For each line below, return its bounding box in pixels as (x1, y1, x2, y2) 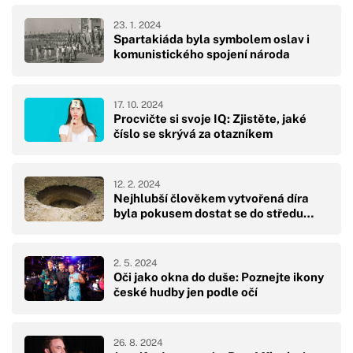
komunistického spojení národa (113, 47, 290, 61)
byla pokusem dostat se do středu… (113, 206, 314, 220)
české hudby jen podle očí (113, 285, 258, 299)
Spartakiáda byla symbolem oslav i (113, 32, 310, 46)
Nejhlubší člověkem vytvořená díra (113, 191, 309, 205)
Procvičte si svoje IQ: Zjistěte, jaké (113, 111, 307, 125)
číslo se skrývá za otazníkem (113, 126, 273, 140)
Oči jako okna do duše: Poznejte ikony (113, 270, 324, 284)
